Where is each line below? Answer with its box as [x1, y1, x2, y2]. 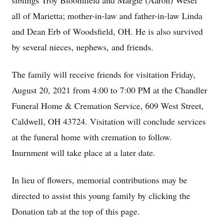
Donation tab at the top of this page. [12, 205, 140, 217]
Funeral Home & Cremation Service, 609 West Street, [12, 100, 204, 111]
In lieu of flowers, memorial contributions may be [12, 174, 187, 186]
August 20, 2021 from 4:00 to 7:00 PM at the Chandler [12, 84, 207, 96]
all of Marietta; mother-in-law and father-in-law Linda [12, 10, 202, 22]
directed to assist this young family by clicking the [12, 190, 190, 201]
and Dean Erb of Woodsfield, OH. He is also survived [12, 25, 203, 37]
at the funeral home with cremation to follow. [12, 131, 172, 143]
